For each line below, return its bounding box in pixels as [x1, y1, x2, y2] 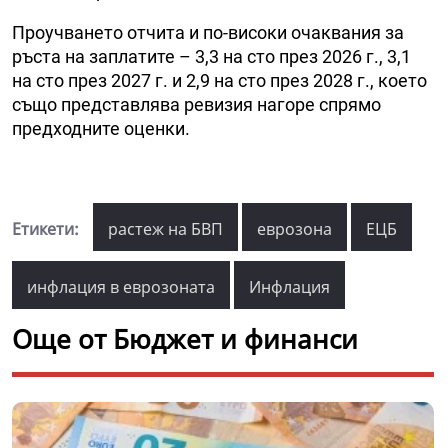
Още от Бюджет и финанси [12, 321, 358, 358]
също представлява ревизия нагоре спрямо [12, 94, 381, 116]
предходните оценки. [12, 118, 190, 140]
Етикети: [12, 218, 79, 241]
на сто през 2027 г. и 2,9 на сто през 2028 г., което [12, 70, 427, 92]
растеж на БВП [108, 218, 223, 241]
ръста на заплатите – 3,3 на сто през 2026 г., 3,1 [12, 46, 411, 68]
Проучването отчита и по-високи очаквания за [12, 22, 404, 44]
